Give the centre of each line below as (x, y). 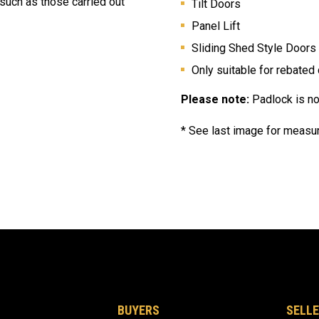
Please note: (216, 99)
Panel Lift (216, 26)
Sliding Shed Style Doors (254, 48)
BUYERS (139, 310)
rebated (296, 70)
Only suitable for (232, 70)
